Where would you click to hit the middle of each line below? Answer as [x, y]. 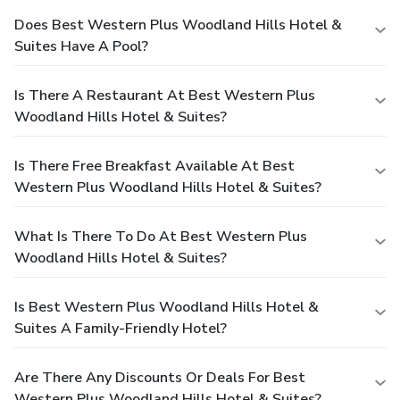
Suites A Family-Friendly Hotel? [121, 328]
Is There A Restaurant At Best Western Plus [165, 95]
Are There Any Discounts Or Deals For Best [160, 377]
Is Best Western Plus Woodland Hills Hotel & [167, 307]
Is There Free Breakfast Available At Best [154, 166]
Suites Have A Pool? [81, 46]
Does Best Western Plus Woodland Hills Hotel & [178, 25]
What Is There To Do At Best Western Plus [161, 236]
